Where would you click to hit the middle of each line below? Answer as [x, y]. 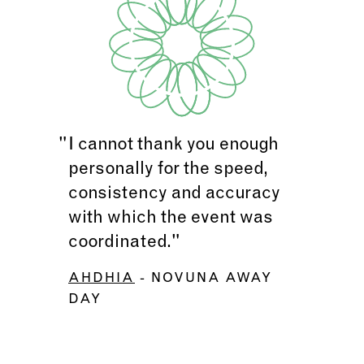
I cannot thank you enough [173, 145]
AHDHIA [102, 278]
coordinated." [124, 243]
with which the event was [171, 218]
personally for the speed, [168, 169]
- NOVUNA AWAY [206, 278]
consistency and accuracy [174, 194]
